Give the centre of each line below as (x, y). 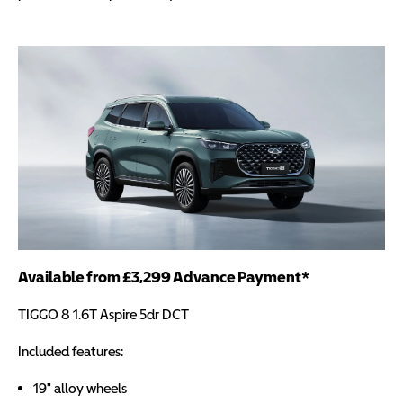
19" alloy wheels (80, 387)
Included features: (71, 350)
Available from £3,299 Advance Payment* (164, 276)
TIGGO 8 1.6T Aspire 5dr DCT (103, 313)
